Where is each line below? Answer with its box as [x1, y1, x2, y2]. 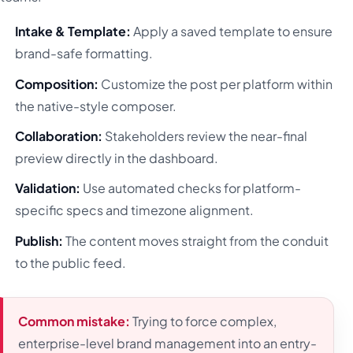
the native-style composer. [15, 97, 177, 114]
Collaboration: [15, 128, 103, 145]
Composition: [15, 75, 99, 92]
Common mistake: [18, 312, 131, 329]
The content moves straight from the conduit [63, 232, 329, 249]
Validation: [15, 180, 81, 197]
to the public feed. [15, 254, 127, 271]
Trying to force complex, [130, 312, 277, 329]
